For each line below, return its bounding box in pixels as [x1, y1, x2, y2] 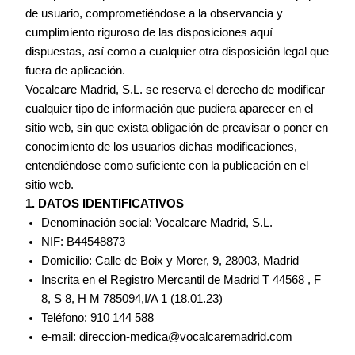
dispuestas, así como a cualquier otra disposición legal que [25, 44, 330, 58]
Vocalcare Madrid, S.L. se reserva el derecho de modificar [25, 82, 326, 96]
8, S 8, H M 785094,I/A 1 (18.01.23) [41, 292, 223, 305]
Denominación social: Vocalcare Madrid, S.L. [41, 216, 273, 229]
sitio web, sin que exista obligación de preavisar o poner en [25, 120, 329, 134]
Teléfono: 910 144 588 [41, 311, 155, 324]
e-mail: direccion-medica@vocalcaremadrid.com [41, 330, 293, 343]
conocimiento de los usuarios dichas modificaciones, [25, 139, 298, 153]
